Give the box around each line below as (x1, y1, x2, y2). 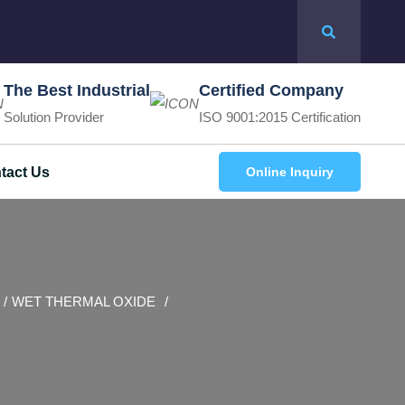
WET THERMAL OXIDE (12, 295, 155, 308)
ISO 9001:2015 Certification (198, 110, 361, 124)
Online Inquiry (245, 165, 334, 178)
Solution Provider (3, 110, 104, 124)
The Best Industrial (3, 81, 150, 98)
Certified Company (198, 81, 344, 98)
